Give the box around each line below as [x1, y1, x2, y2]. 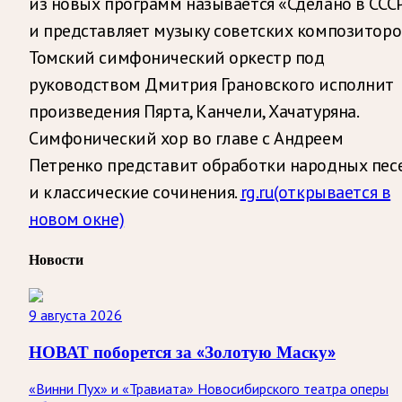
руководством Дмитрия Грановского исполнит [29, 72, 394, 96]
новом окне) [29, 206, 125, 231]
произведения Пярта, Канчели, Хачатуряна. [29, 99, 358, 123]
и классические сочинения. [29, 179, 236, 204]
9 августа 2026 [29, 306, 122, 325]
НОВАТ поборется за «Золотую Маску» [29, 340, 336, 363]
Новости [29, 251, 83, 267]
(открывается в [274, 179, 391, 204]
